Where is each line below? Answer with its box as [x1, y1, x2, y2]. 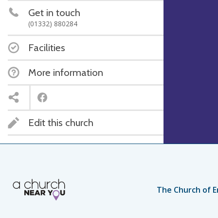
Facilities [28, 41, 65, 54]
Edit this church [28, 116, 93, 128]
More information [28, 66, 103, 78]
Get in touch [28, 6, 80, 18]
